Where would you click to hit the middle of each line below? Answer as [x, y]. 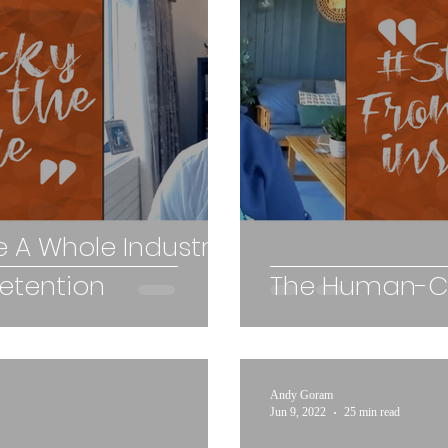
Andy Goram [301, 395]
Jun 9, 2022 [298, 412]
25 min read [372, 412]
